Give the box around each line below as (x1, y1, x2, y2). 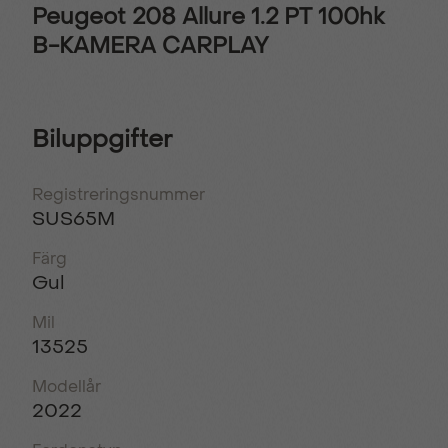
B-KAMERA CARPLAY (32, 31, 269, 60)
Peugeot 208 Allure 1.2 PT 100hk (32, 2, 384, 31)
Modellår (32, 375, 101, 397)
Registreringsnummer (32, 183, 205, 205)
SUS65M (32, 205, 115, 231)
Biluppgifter (32, 124, 172, 155)
